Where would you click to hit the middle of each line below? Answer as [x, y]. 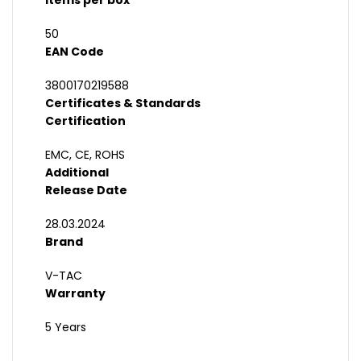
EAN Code [75, 52]
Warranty [75, 294]
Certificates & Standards [123, 104]
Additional [77, 173]
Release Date [86, 191]
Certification [85, 121]
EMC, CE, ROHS [85, 155]
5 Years [66, 328]
